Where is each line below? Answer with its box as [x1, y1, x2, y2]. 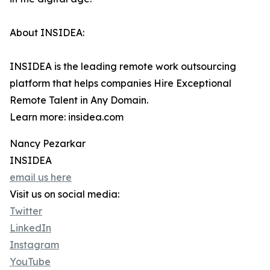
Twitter [10, 205, 42, 218]
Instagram [10, 239, 59, 251]
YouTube [10, 256, 51, 268]
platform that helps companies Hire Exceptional [10, 77, 231, 90]
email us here [10, 171, 72, 184]
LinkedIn [10, 222, 51, 234]
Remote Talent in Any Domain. [10, 94, 148, 107]
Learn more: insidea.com [10, 111, 124, 124]
